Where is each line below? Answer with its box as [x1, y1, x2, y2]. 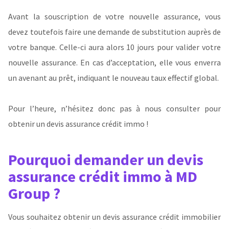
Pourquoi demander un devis [8, 149, 203, 169]
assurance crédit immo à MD [8, 166, 197, 186]
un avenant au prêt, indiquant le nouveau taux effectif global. [8, 73, 219, 83]
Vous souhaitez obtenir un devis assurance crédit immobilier [8, 211, 221, 222]
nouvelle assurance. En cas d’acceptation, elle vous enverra [8, 57, 221, 68]
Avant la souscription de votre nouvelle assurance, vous [8, 11, 221, 22]
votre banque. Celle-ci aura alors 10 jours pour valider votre [8, 42, 221, 53]
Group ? [8, 183, 60, 203]
